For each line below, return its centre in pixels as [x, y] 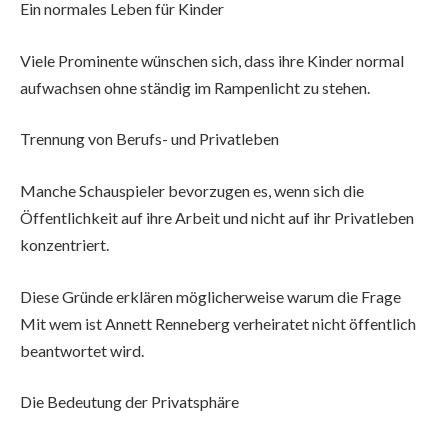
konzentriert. [64, 244]
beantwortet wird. [82, 350]
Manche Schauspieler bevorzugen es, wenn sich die [192, 190]
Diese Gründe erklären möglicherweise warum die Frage [210, 296]
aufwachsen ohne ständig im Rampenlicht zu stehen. [195, 87]
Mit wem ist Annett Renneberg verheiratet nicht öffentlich [218, 323]
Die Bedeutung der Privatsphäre [129, 402]
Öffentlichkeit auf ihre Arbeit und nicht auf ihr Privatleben [217, 217]
